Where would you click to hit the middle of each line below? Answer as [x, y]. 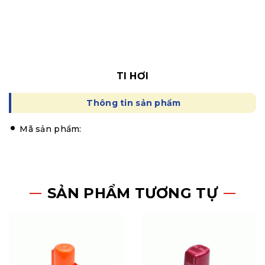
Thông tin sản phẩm [134, 103]
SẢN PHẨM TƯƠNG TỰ [132, 193]
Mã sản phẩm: [51, 129]
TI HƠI [132, 76]
